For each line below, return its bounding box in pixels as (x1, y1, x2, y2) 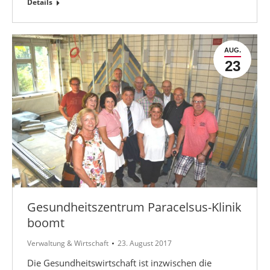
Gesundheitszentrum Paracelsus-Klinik (27, 198, 242, 215)
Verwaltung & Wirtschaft (27, 237, 108, 248)
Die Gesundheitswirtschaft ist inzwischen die (27, 256, 212, 269)
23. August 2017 (118, 237, 172, 248)
